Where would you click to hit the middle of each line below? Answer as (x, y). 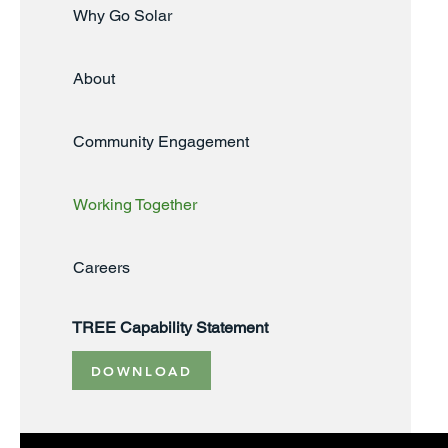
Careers (101, 267)
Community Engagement (161, 141)
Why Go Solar (122, 15)
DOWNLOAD (141, 370)
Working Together (135, 204)
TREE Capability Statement (170, 327)
